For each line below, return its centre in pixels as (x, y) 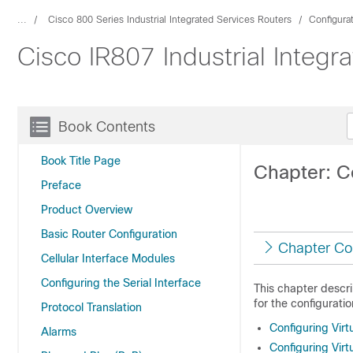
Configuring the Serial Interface (121, 283)
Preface (61, 185)
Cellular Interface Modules (108, 258)
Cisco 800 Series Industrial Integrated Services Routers (170, 20)
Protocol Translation (91, 307)
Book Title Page (81, 161)
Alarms (59, 332)
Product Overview (87, 210)
